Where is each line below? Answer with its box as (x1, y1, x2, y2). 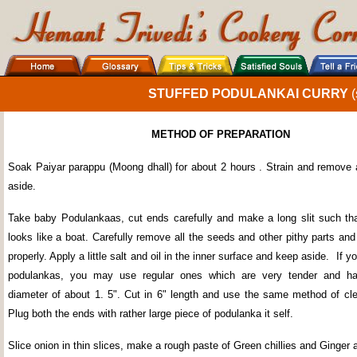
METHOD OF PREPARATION (151, 128, 290, 140)
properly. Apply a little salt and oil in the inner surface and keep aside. (8, 250, 330, 262)
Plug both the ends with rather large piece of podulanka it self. (8, 308, 293, 320)
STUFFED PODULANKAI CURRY (147, 87, 351, 100)
